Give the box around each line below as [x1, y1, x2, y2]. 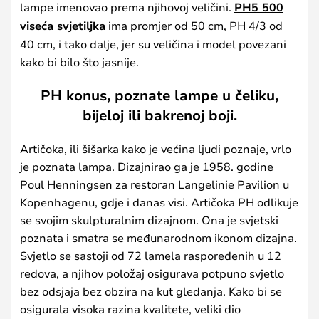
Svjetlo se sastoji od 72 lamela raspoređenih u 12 [20, 247, 281, 263]
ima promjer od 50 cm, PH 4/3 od [105, 18, 283, 33]
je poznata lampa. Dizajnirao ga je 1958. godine [20, 158, 273, 174]
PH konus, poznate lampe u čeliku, [41, 85, 278, 105]
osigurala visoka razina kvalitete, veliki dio [20, 300, 241, 316]
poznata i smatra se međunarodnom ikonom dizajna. [20, 229, 297, 245]
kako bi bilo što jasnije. [20, 54, 139, 69]
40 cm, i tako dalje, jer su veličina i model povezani [20, 36, 286, 51]
